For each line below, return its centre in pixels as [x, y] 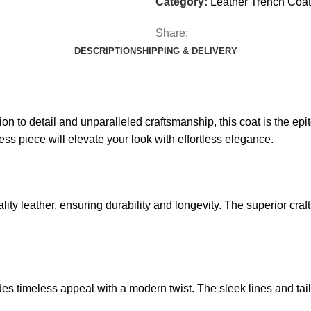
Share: [172, 33]
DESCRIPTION [105, 51]
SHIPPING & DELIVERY [186, 51]
